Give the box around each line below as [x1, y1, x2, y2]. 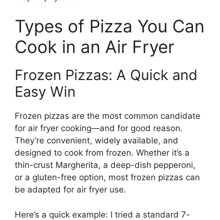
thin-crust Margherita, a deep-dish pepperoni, [15, 160, 195, 170]
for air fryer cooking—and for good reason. [15, 123, 183, 134]
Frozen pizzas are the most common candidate [15, 111, 200, 121]
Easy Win [15, 83, 76, 101]
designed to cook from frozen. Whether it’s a [15, 148, 190, 158]
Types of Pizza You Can [15, 16, 204, 37]
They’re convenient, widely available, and [15, 136, 178, 146]
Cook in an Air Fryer [15, 36, 174, 57]
